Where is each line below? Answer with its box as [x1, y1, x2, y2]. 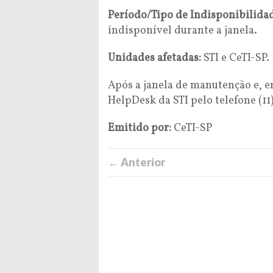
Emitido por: [108, 121, 171, 136]
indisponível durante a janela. [108, 23, 257, 38]
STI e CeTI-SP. [201, 51, 269, 66]
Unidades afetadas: [108, 51, 201, 66]
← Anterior [108, 155, 165, 169]
